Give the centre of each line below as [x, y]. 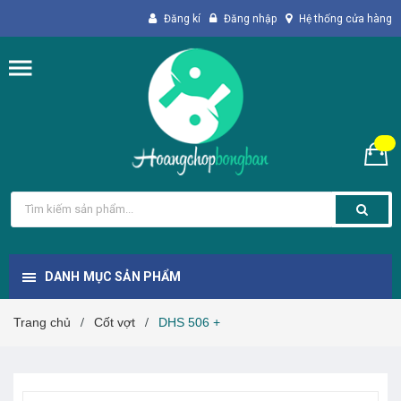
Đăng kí [182, 19]
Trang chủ [42, 322]
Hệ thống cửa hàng [346, 19]
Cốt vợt [115, 322]
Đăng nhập [250, 19]
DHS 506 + [189, 322]
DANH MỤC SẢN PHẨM [113, 276]
